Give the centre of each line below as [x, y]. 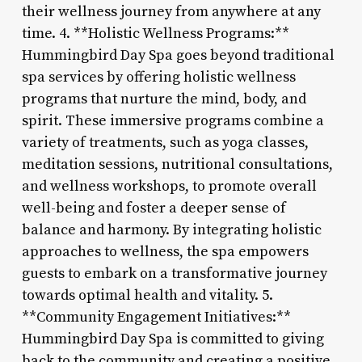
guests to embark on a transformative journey [174, 273]
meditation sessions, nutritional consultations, [177, 164]
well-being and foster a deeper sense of [154, 208]
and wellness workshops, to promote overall [169, 186]
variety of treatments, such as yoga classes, [165, 142]
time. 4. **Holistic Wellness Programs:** [155, 33]
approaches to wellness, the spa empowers [165, 251]
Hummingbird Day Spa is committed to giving [173, 339]
